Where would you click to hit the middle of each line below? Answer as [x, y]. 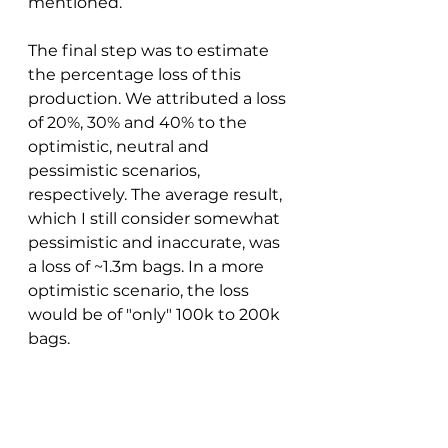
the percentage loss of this [136, 75]
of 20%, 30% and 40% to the [139, 123]
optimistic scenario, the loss [140, 291]
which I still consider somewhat [156, 219]
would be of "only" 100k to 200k [156, 315]
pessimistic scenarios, [116, 171]
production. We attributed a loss [159, 99]
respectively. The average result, [157, 195]
